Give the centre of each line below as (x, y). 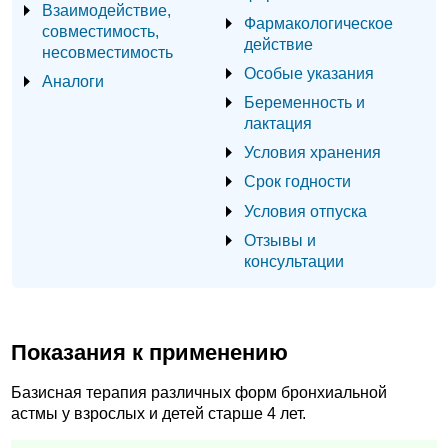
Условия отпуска (305, 210)
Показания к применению (149, 352)
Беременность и (304, 101)
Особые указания (309, 72)
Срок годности (297, 181)
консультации (294, 260)
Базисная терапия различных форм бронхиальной (199, 393)
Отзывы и (280, 239)
